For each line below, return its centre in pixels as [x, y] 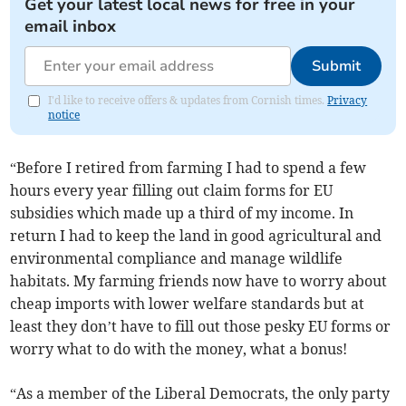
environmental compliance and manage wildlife [177, 259]
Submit [336, 67]
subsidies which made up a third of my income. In [182, 213]
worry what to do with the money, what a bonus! [181, 349]
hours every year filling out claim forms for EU [172, 191]
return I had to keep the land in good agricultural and [196, 236]
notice [64, 115]
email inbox [71, 27]
